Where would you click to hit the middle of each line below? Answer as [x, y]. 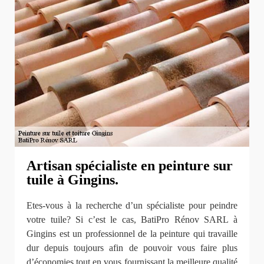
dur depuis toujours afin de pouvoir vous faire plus [132, 247]
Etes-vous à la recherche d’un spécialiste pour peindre [132, 205]
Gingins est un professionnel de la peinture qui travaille [132, 233]
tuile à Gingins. [72, 180]
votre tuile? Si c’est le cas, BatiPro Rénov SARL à [132, 219]
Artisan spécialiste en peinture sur [130, 166]
